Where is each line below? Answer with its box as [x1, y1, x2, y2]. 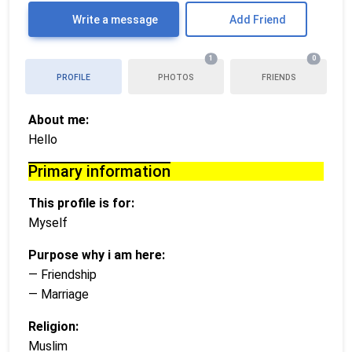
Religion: [28, 318, 79, 334]
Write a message [69, 13, 158, 26]
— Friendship [28, 266, 97, 282]
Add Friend [229, 13, 286, 26]
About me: [28, 112, 89, 127]
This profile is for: [28, 195, 134, 211]
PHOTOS [158, 71, 194, 82]
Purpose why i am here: [28, 247, 165, 262]
